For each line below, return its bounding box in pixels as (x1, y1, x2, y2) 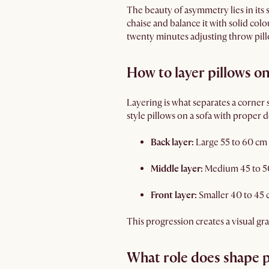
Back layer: (151, 136, 196, 148)
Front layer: (151, 189, 199, 201)
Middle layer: (151, 163, 203, 175)
